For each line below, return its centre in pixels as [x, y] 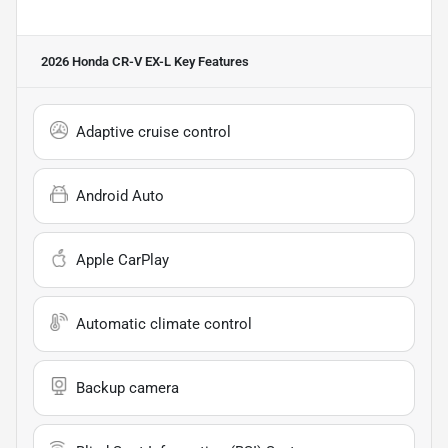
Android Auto [120, 195]
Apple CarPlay [122, 259]
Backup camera [127, 387]
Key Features [210, 61]
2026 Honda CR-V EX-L [106, 61]
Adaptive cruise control [153, 131]
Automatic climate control [164, 323]
